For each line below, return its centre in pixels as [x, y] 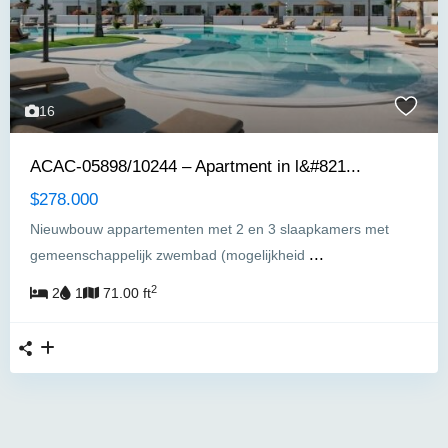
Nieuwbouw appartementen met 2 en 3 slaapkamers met [209, 229]
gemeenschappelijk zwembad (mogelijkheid [169, 255]
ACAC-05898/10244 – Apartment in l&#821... [195, 167]
